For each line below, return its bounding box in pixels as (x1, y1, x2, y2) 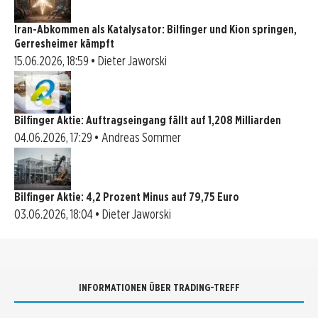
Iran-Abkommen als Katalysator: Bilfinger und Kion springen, (14, 22, 297, 36)
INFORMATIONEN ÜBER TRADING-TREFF (78, 281, 240, 293)
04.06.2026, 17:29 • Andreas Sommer (14, 129, 181, 145)
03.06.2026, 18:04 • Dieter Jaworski (14, 206, 171, 221)
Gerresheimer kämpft (14, 36, 114, 50)
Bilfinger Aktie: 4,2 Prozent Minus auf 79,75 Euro (14, 190, 239, 204)
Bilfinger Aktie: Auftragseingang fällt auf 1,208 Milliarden (14, 113, 281, 127)
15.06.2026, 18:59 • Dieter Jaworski (14, 53, 167, 68)
